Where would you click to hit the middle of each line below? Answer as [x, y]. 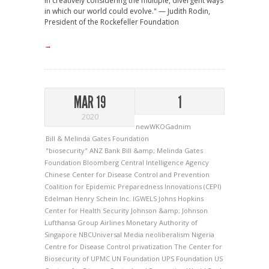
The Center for [198, 247]
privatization [153, 247]
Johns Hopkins [181, 199]
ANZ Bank [106, 151]
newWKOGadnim [163, 127]
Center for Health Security [88, 211]
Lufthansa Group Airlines [85, 223]
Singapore [62, 235]
